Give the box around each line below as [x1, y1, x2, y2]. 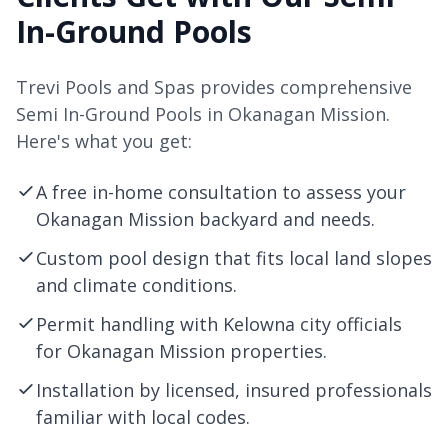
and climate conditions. [36, 273, 237, 297]
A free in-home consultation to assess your [36, 180, 406, 204]
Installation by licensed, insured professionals [36, 378, 432, 402]
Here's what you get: [16, 129, 192, 153]
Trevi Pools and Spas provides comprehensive [16, 75, 412, 99]
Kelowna [223, 312, 295, 336]
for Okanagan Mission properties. [36, 339, 327, 363]
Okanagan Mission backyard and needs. [36, 207, 375, 231]
